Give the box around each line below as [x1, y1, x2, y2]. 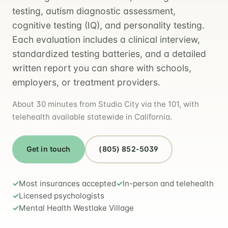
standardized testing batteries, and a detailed [12, 48, 206, 59]
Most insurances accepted [19, 178, 116, 188]
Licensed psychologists [19, 190, 104, 201]
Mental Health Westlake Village [19, 203, 134, 213]
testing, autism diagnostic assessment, [12, 5, 176, 16]
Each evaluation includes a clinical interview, [12, 34, 200, 45]
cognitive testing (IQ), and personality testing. [12, 19, 205, 31]
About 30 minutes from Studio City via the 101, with [12, 99, 199, 109]
